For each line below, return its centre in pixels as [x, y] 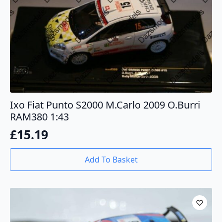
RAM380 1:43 [39, 116]
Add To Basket [111, 159]
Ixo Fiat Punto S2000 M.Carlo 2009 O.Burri [105, 105]
